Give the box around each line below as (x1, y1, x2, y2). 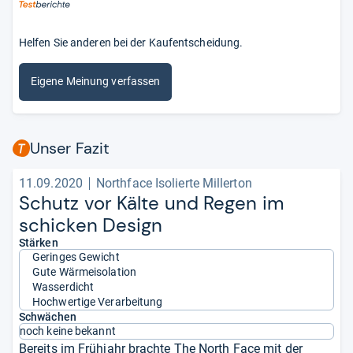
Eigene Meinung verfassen (31, 75, 161, 88)
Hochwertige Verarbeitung (32, 295, 163, 308)
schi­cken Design (19, 212, 163, 237)
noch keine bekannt (20, 324, 116, 337)
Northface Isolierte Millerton (95, 175, 252, 191)
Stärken (19, 236, 58, 249)
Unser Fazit (30, 137, 110, 158)
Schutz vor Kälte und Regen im (19, 190, 284, 215)
